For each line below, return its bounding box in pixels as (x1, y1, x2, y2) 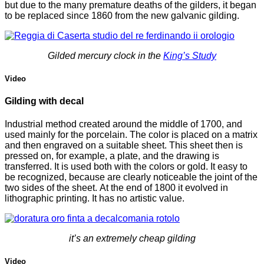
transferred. (5, 161, 52, 172)
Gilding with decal (5, 96, 84, 107)
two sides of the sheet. (5, 183, 97, 193)
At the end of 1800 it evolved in (100, 183, 228, 193)
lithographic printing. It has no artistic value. (5, 193, 184, 204)
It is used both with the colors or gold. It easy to (54, 161, 247, 172)
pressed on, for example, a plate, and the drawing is (5, 151, 219, 161)
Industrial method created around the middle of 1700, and (5, 119, 242, 130)
